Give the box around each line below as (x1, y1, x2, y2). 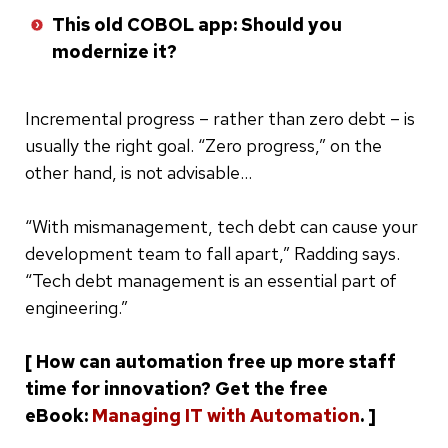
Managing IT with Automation (92, 403, 360, 427)
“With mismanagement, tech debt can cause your (25, 214, 418, 238)
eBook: (25, 403, 92, 427)
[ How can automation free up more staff (25, 349, 396, 373)
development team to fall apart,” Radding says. (25, 241, 400, 265)
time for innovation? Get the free (25, 376, 328, 400)
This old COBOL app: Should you (52, 12, 342, 36)
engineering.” (25, 295, 128, 319)
